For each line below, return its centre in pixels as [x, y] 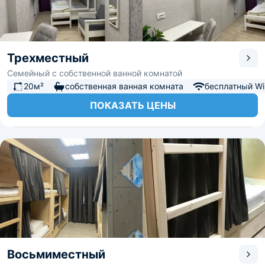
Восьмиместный [56, 254]
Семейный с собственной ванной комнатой [95, 73]
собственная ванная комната [124, 86]
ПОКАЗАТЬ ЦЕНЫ [132, 105]
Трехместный [48, 58]
